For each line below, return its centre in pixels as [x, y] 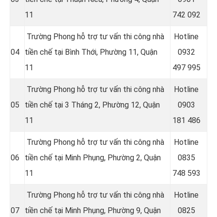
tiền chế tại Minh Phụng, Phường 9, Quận [93, 210]
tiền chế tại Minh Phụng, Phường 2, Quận [93, 157]
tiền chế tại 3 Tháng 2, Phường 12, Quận [92, 105]
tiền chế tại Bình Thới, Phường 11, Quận [91, 52]
